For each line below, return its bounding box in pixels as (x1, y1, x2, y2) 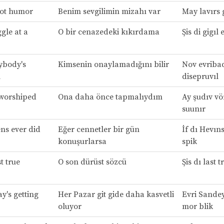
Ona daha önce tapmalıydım (57, 91, 162, 102)
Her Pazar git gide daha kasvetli (57, 189, 174, 199)
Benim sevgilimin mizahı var (57, 6, 160, 16)
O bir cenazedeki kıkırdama (57, 26, 159, 37)
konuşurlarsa (57, 136, 106, 146)
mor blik (181, 201, 213, 211)
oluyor (57, 201, 81, 211)
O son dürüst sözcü (57, 156, 126, 167)
